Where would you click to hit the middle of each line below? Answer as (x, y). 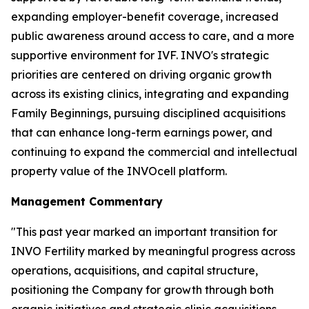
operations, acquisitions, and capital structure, (134, 270)
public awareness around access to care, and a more (153, 36)
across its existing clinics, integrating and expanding (150, 93)
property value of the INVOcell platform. (119, 171)
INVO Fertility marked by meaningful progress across (153, 251)
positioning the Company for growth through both (142, 289)
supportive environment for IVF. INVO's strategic (140, 55)
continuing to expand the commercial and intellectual (154, 151)
